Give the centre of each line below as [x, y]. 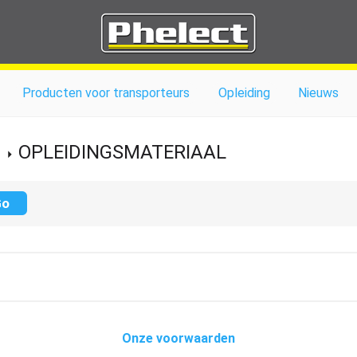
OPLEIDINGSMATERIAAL [122, 152]
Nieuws [318, 93]
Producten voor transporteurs [106, 93]
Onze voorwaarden [178, 338]
